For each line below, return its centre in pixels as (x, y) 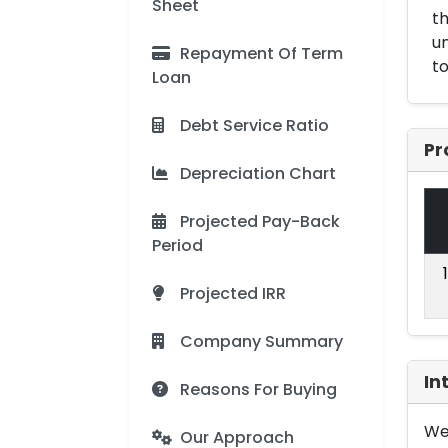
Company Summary (261, 341)
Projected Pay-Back (260, 221)
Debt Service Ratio (254, 125)
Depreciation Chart (258, 173)
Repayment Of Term (261, 53)
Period (177, 245)
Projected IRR (233, 293)
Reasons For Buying (258, 389)
